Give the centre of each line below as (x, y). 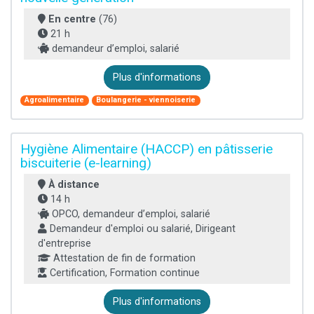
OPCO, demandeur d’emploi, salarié (130, 214)
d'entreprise (64, 243)
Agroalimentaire (55, 100)
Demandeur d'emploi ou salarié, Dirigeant (141, 228)
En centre (72, 19)
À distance (74, 184)
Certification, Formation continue (123, 273)
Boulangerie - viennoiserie (146, 100)
